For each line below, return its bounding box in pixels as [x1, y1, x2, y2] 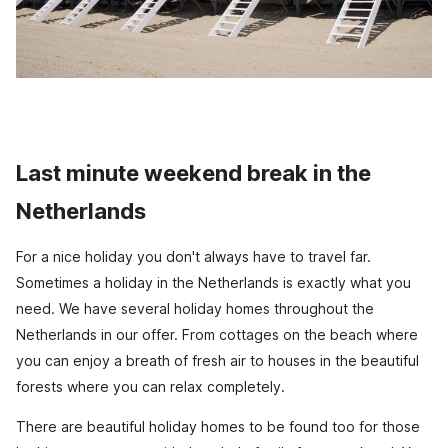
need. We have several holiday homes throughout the [16, 300, 374, 318]
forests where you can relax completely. [16, 378, 285, 396]
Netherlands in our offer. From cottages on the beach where [16, 326, 418, 344]
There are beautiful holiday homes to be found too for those [16, 418, 420, 436]
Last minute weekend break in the [16, 160, 371, 187]
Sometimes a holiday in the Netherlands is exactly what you [16, 274, 411, 292]
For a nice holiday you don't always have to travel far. [16, 248, 371, 266]
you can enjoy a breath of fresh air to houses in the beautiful [16, 352, 419, 370]
